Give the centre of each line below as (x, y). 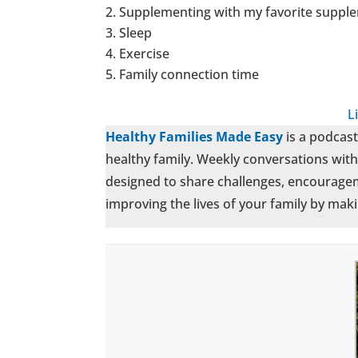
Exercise (144, 53)
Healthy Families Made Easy (194, 136)
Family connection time (189, 74)
